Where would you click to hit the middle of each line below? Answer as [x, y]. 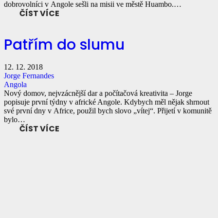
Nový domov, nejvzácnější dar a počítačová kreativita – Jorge [98, 93]
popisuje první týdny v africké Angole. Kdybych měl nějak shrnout [107, 102]
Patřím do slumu [64, 45]
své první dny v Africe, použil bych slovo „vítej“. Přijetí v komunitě [108, 110]
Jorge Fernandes [29, 75]
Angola [15, 84]
